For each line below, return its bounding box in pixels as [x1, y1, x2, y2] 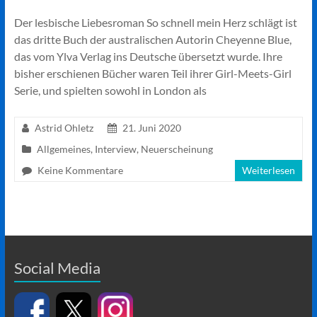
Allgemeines [36, 143, 91, 155]
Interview [94, 143, 137, 155]
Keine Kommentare [37, 164, 123, 176]
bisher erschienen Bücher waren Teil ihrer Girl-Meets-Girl [13, 67, 292, 80]
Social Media [13, 258, 100, 277]
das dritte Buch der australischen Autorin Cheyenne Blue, [13, 33, 292, 46]
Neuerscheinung [140, 143, 213, 155]
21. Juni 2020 [122, 122, 181, 134]
